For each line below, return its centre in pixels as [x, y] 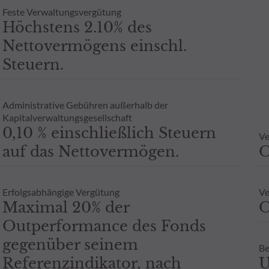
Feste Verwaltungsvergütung [62, 11]
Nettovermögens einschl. [94, 46]
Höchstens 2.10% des [77, 27]
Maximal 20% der [65, 207]
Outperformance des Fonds [104, 226]
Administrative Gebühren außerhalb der [85, 104]
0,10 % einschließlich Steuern [109, 133]
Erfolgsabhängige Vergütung [61, 192]
